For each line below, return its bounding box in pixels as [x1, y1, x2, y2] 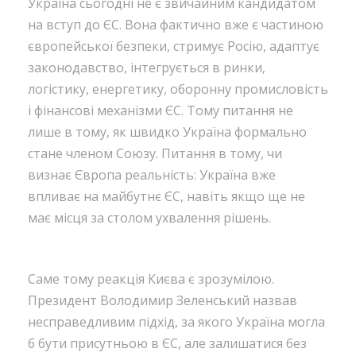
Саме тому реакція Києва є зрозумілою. [28, 269, 274, 288]
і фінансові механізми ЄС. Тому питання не [28, 101, 293, 119]
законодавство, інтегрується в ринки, [28, 58, 265, 76]
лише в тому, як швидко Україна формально [28, 122, 307, 141]
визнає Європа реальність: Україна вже [28, 165, 276, 184]
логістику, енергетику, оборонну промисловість [28, 79, 328, 98]
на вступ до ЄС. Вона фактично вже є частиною [28, 15, 323, 33]
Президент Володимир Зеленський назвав [28, 291, 297, 309]
